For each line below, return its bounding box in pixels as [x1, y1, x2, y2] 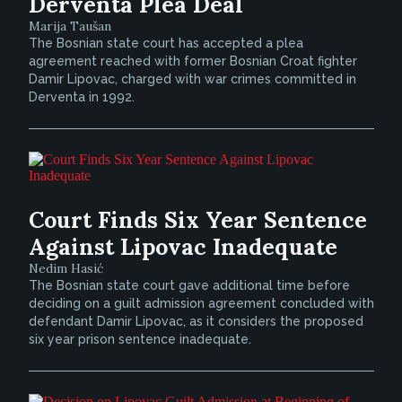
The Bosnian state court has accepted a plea [28, 36, 303, 50]
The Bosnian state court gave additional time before [28, 278, 350, 293]
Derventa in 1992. [28, 90, 135, 104]
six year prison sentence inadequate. [28, 332, 251, 346]
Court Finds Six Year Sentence [28, 205, 367, 234]
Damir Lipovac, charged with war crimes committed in [28, 72, 356, 86]
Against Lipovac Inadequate [28, 232, 337, 261]
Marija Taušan [28, 18, 111, 34]
